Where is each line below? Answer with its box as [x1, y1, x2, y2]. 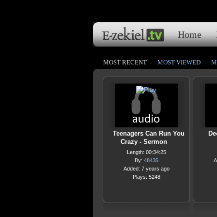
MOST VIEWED [157, 59, 201, 66]
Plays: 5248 [132, 174, 160, 180]
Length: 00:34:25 [126, 149, 166, 155]
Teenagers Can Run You [113, 130, 185, 137]
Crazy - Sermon [121, 138, 167, 145]
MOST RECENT [103, 59, 147, 66]
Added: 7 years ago [123, 166, 170, 171]
